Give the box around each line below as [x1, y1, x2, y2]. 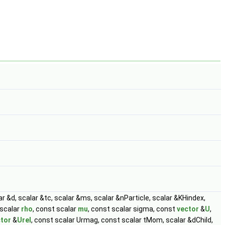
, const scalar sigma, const [88, 205, 177, 213]
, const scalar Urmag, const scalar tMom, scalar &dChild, [31, 216, 213, 224]
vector [177, 205, 199, 213]
